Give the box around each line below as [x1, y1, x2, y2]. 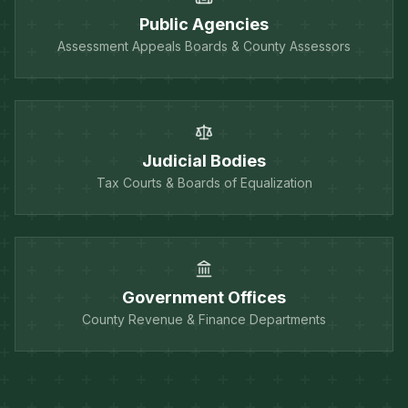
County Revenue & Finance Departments [82, 311, 326, 327]
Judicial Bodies [142, 150, 266, 170]
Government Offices [122, 287, 286, 307]
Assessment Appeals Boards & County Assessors [57, 37, 351, 54]
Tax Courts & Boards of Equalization [96, 174, 312, 190]
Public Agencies [139, 14, 269, 34]
